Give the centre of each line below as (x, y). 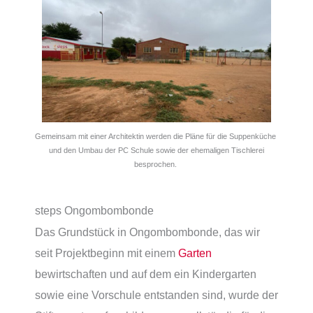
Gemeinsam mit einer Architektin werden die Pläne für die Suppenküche (156, 136)
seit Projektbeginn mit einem (107, 253)
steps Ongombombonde (94, 211)
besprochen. (156, 164)
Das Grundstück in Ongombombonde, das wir (147, 232)
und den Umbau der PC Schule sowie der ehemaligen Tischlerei (156, 150)
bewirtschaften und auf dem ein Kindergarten (146, 274)
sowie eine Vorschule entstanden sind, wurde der (156, 295)
